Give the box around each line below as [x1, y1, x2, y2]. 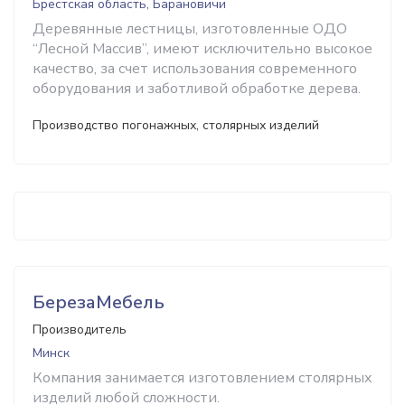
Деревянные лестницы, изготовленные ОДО [33, 19, 347, 39]
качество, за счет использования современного [33, 59, 357, 79]
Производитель [33, 321, 127, 338]
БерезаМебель [33, 290, 165, 315]
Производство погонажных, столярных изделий [33, 117, 319, 134]
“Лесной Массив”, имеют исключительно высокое [33, 39, 372, 59]
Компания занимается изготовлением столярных [33, 368, 372, 388]
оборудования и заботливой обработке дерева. [33, 79, 361, 99]
